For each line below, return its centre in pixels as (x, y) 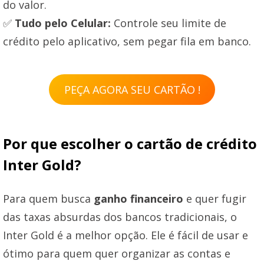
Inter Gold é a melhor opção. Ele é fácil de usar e (126, 235)
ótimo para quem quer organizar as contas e (117, 253)
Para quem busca (48, 198)
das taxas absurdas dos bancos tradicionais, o (120, 217)
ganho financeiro (138, 198)
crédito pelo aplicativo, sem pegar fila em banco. (127, 41)
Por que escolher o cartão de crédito (130, 143)
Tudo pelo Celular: (63, 23)
